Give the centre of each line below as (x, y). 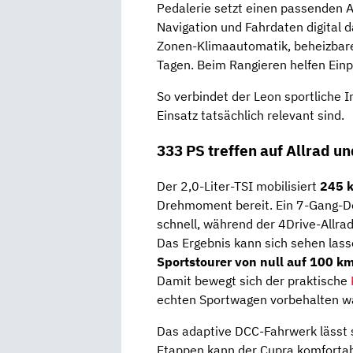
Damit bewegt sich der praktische (254, 280)
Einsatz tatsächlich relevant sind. (251, 115)
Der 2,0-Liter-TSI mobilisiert (238, 186)
